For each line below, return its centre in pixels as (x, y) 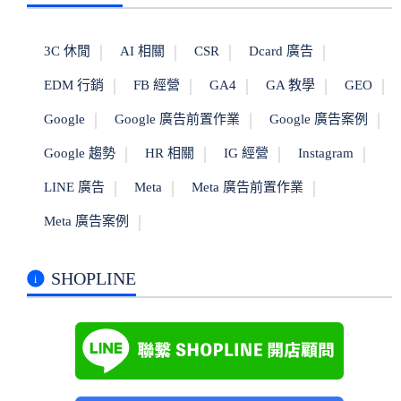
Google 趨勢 (80, 153)
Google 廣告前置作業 (177, 119)
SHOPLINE (94, 279)
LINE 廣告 (74, 187)
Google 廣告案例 (319, 119)
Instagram (326, 153)
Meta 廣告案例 (86, 221)
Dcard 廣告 (281, 51)
